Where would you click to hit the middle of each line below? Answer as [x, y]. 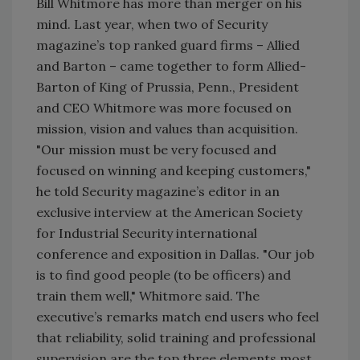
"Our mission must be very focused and [156, 149]
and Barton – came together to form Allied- [171, 65]
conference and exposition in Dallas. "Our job [175, 254]
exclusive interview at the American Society [169, 212]
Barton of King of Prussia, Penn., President [168, 86]
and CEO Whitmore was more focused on [164, 107]
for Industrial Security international [147, 233]
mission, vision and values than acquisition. [167, 128]
